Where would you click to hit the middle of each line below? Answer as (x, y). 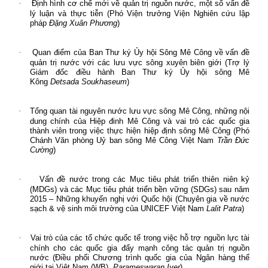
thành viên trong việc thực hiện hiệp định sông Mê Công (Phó (139, 130)
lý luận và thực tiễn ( (69, 13)
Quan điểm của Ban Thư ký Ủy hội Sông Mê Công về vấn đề (141, 52)
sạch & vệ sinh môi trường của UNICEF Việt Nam (118, 208)
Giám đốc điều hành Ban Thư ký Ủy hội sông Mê (139, 72)
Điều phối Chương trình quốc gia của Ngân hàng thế (153, 257)
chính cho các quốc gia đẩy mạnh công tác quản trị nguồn (139, 248)
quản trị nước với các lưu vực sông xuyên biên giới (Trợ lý (139, 62)
